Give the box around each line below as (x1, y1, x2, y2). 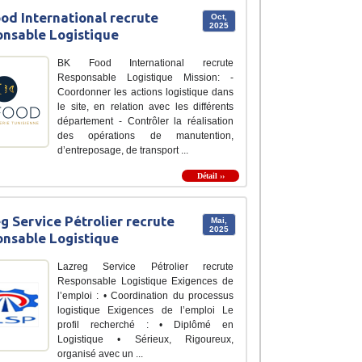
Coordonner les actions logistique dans (57, 86, 234, 98)
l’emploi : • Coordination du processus (57, 289, 234, 301)
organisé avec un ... (57, 347, 143, 360)
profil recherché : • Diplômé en (57, 318, 234, 330)
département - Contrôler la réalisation (57, 115, 234, 127)
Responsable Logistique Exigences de (57, 275, 234, 287)
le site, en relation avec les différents (57, 100, 234, 112)
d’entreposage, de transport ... (57, 144, 188, 156)
